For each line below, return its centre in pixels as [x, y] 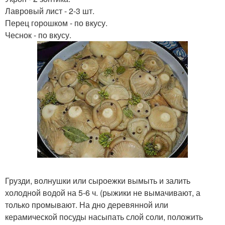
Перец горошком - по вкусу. [56, 23]
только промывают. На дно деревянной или [87, 205]
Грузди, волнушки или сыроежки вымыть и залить [98, 181]
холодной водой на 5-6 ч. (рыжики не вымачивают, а [103, 193]
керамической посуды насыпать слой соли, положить [104, 217]
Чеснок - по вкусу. [38, 35]
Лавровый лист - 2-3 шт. [50, 11]
